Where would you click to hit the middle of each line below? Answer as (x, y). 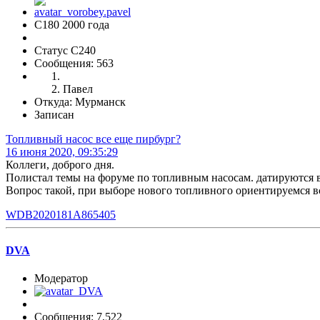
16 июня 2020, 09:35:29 (62, 152)
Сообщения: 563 (74, 64)
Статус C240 (65, 51)
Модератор (61, 278)
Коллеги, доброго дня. (60, 165)
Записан (54, 115)
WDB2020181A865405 (61, 215)
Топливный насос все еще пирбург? (93, 139)
